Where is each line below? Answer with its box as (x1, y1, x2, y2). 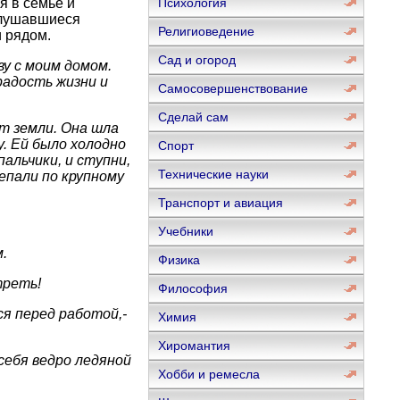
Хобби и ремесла (157, 367, 260, 381)
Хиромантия (157, 338, 230, 353)
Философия (157, 281, 228, 296)
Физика (157, 253, 200, 267)
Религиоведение (157, 24, 254, 38)
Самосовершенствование (157, 81, 308, 96)
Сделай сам (157, 110, 229, 124)
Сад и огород (157, 53, 236, 67)
